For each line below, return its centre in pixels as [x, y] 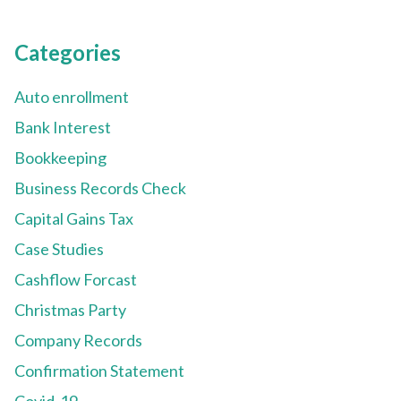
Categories [68, 53]
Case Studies [59, 249]
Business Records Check [100, 188]
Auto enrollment [72, 97]
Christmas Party [70, 310]
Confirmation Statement [99, 371]
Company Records [78, 341]
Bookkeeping [60, 158]
